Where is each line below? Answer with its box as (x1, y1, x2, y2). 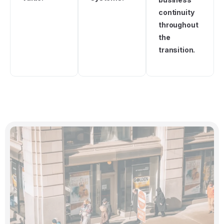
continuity (158, 8, 194, 17)
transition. (158, 45, 195, 54)
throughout (158, 20, 198, 29)
